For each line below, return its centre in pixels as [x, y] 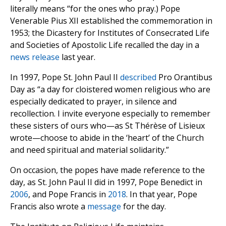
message [104, 207]
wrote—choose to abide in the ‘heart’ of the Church [107, 138]
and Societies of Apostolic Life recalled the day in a [105, 45]
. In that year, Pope [162, 194]
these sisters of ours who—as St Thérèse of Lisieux [107, 126]
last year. [77, 57]
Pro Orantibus [184, 77]
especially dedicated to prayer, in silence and [93, 102]
